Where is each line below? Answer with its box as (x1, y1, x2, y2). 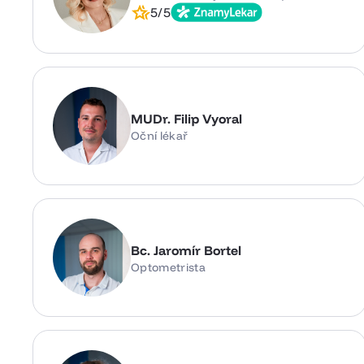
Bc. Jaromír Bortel (131, 241, 241, 258)
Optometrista (131, 259, 206, 275)
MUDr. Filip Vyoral (131, 110, 242, 127)
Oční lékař (131, 128, 188, 143)
